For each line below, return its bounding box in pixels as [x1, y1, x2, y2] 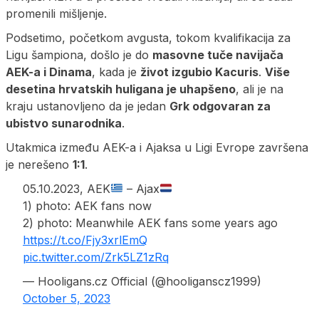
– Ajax [123, 181, 160, 196]
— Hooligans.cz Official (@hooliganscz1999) [23, 273, 261, 288]
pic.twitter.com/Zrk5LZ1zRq [23, 249, 169, 264]
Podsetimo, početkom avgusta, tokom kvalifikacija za [6, 30, 291, 45]
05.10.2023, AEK [23, 181, 110, 196]
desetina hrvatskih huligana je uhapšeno [6, 81, 236, 96]
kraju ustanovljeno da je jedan [6, 98, 169, 113]
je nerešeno [6, 157, 73, 172]
